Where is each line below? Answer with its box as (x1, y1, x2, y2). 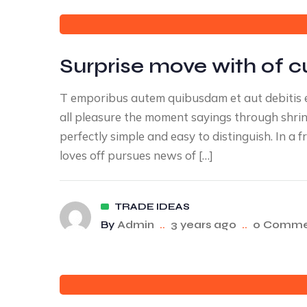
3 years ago (171, 218, 236, 231)
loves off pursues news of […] (60, 148, 213, 162)
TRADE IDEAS (114, 201, 190, 212)
